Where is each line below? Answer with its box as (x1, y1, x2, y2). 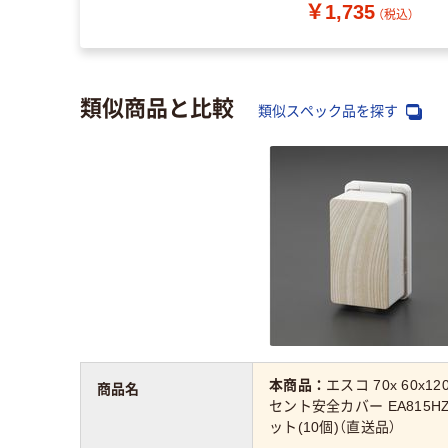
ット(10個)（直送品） (269, 419, 397, 436)
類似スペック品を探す (258, 102, 402, 119)
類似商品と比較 (80, 89, 234, 122)
